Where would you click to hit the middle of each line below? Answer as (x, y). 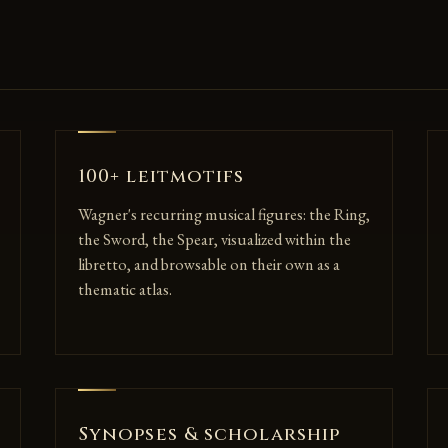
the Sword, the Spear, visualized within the (214, 239)
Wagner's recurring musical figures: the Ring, (223, 214)
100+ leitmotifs (161, 176)
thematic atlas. (124, 289)
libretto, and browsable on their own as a (208, 264)
